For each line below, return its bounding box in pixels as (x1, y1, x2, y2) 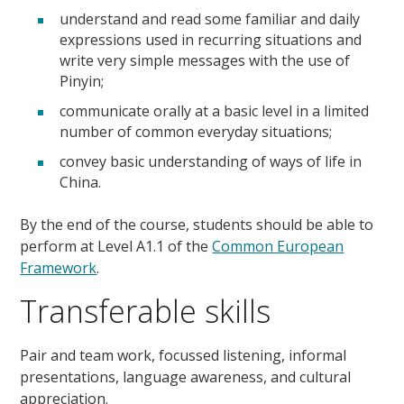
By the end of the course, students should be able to (20, 214, 374, 234)
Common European (212, 235, 344, 256)
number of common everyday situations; (60, 121, 336, 142)
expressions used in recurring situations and (60, 29, 363, 50)
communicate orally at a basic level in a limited (60, 100, 370, 121)
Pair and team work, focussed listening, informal (20, 344, 347, 365)
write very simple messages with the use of (60, 50, 351, 70)
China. (60, 171, 102, 192)
